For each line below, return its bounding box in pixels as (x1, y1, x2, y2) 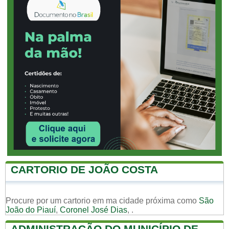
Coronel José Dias (60, 205, 127, 214)
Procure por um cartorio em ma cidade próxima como (6, 196, 199, 205)
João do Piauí (6, 205, 56, 214)
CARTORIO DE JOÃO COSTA (11, 163, 158, 175)
